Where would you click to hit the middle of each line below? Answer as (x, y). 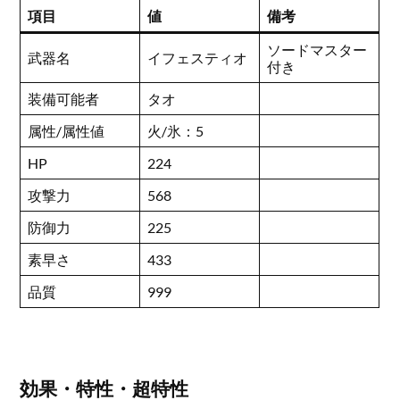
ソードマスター (317, 50)
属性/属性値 (67, 131)
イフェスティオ (198, 58)
